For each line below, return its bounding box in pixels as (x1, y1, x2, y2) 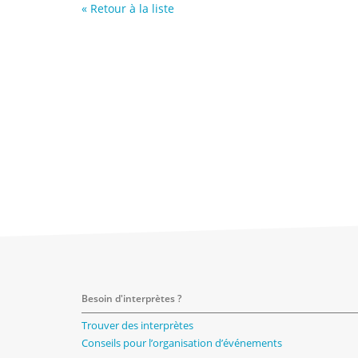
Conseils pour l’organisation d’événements (82, 336, 282, 351)
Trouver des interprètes (82, 317, 193, 332)
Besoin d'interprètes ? (82, 291, 181, 305)
